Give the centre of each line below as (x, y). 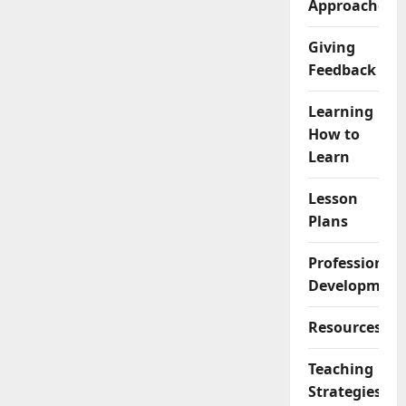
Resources (344, 327)
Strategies (344, 391)
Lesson (333, 198)
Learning (340, 111)
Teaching (340, 369)
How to (333, 134)
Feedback (342, 70)
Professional (353, 263)
